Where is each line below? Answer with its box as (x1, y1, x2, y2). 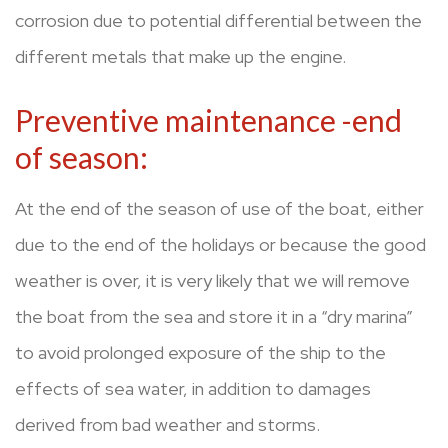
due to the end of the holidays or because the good (15, 233, 426, 257)
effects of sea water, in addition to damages (15, 377, 371, 401)
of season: (15, 139, 154, 176)
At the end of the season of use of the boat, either (15, 197, 424, 221)
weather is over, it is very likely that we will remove (15, 269, 410, 293)
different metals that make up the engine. (15, 45, 346, 69)
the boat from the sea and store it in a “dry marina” (15, 305, 413, 329)
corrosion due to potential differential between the (15, 9, 422, 33)
